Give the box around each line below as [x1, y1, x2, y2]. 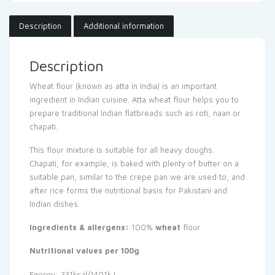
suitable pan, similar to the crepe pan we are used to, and [29, 172, 245, 182]
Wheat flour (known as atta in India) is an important [29, 81, 217, 91]
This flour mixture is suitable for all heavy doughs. [29, 145, 214, 155]
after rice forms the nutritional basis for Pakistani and [29, 185, 227, 196]
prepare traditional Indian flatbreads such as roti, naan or [29, 108, 241, 118]
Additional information [83, 21, 164, 31]
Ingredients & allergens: [29, 222, 131, 233]
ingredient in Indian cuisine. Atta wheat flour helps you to [29, 95, 239, 105]
